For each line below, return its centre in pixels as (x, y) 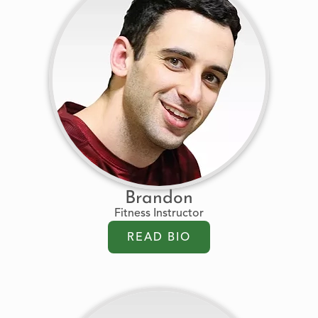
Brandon (159, 198)
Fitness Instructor (159, 214)
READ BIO (159, 238)
